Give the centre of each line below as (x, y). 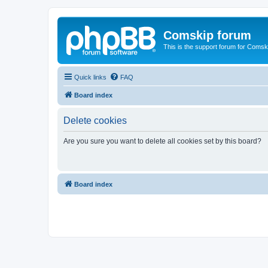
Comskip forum (207, 35)
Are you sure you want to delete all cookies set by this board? (162, 141)
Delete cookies (95, 120)
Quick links (90, 77)
